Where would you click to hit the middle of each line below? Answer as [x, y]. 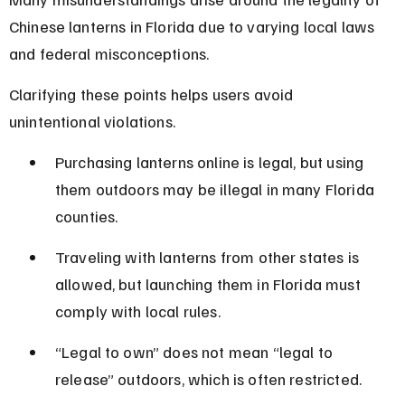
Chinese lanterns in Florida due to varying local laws [193, 26]
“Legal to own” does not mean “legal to [196, 351]
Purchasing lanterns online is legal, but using [211, 161]
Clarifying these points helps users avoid [153, 94]
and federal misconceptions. [109, 53]
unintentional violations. [92, 121]
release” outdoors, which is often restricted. [208, 378]
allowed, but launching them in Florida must [209, 283]
